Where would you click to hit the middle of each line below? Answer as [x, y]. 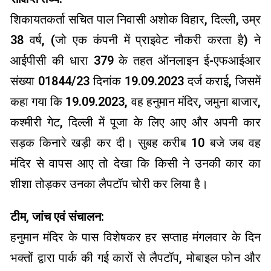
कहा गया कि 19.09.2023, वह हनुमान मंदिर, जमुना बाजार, [135, 102]
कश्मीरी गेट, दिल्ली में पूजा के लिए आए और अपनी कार [135, 122]
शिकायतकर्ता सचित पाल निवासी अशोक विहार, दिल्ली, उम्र [135, 20]
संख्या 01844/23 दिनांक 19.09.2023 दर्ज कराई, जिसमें [135, 81]
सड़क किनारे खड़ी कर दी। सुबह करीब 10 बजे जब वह [135, 143]
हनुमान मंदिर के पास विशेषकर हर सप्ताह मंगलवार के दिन [135, 237]
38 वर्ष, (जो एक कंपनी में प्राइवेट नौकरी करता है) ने [135, 40]
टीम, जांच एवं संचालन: [57, 217]
